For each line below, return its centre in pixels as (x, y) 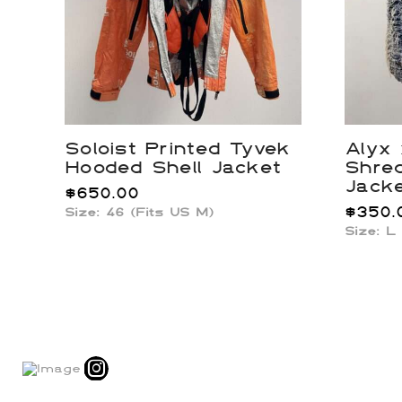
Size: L (370, 231)
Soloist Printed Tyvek (177, 147)
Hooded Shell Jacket (173, 166)
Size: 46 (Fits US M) (139, 212)
